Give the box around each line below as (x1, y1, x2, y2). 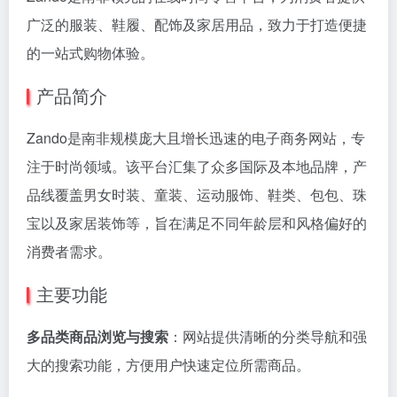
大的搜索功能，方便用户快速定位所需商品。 (27, 354, 310, 375)
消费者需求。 (27, 241, 112, 261)
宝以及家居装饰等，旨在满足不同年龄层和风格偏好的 (27, 213, 367, 233)
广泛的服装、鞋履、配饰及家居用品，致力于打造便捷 (27, 14, 367, 35)
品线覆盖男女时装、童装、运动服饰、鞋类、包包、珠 (27, 184, 367, 205)
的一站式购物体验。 (27, 43, 154, 63)
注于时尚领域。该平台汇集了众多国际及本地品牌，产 (27, 156, 367, 176)
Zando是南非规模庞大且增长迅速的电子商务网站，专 (27, 128, 365, 148)
